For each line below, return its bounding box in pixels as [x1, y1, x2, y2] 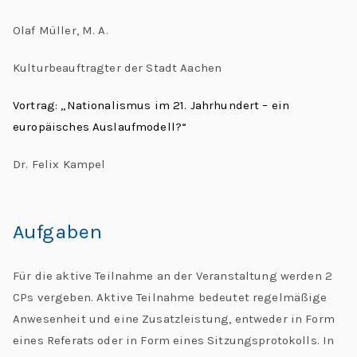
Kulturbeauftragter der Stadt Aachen [13, 61, 222, 75]
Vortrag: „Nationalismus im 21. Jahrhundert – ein [13, 98, 290, 112]
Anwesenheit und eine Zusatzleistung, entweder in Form [13, 311, 335, 326]
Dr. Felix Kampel [13, 157, 106, 171]
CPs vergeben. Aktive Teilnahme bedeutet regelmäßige [13, 289, 328, 304]
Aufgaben [13, 219, 103, 243]
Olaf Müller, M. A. [13, 23, 108, 37]
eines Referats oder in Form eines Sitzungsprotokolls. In [13, 332, 335, 347]
